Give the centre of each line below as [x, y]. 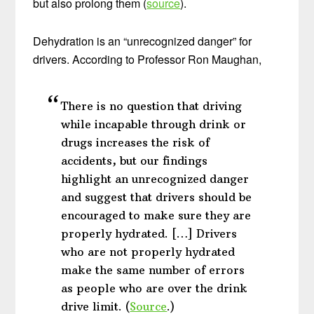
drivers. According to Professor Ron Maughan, [148, 60]
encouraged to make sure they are [156, 216]
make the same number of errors [153, 270]
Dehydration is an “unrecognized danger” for [143, 41]
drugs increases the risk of [136, 143]
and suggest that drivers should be [157, 197]
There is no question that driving [152, 106]
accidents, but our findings [135, 161]
